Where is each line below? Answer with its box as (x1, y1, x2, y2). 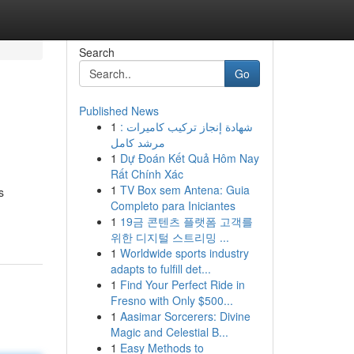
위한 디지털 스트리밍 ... (110, 229, 229, 245)
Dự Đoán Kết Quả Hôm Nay (119, 150, 259, 166)
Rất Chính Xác (110, 166, 183, 182)
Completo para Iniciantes (110, 198, 235, 213)
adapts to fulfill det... (110, 261, 211, 277)
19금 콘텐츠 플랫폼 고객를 (119, 213, 253, 229)
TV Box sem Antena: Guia (119, 182, 250, 198)
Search (78, 44, 115, 60)
